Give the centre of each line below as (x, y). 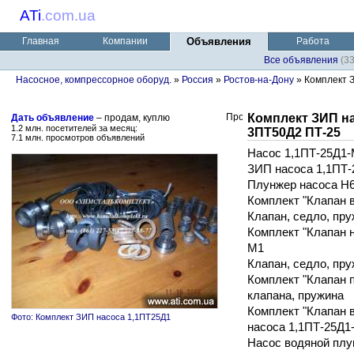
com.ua (70, 15)
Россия (198, 80)
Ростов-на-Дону (259, 80)
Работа (313, 41)
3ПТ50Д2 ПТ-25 (294, 132)
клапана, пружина (296, 295)
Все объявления (301, 60)
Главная (40, 41)
